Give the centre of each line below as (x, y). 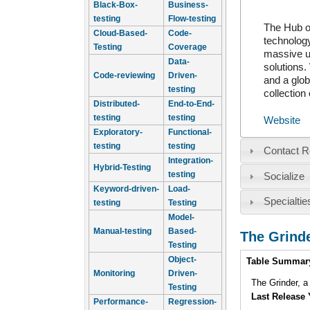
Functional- (190, 132)
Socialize (284, 176)
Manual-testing (122, 231)
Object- (182, 259)
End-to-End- (191, 104)
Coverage (188, 47)
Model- (181, 217)
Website (282, 120)
